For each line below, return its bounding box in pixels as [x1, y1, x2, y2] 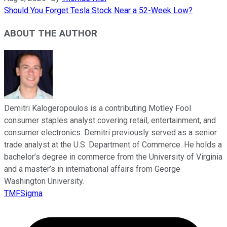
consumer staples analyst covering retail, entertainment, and [4, 115, 216, 125]
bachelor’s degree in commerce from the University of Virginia [4, 152, 222, 162]
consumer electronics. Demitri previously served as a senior [4, 127, 217, 137]
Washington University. [4, 176, 84, 186]
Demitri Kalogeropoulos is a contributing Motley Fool [4, 103, 191, 113]
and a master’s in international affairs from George [4, 164, 180, 174]
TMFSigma [4, 188, 43, 198]
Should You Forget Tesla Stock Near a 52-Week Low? [4, 6, 193, 16]
